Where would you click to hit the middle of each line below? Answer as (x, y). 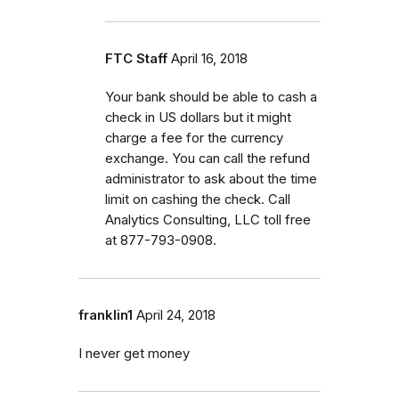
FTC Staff (136, 58)
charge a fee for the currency (194, 138)
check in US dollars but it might (198, 117)
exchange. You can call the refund (208, 158)
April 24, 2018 (176, 315)
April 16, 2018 (209, 58)
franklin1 (106, 315)
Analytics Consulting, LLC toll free (208, 220)
